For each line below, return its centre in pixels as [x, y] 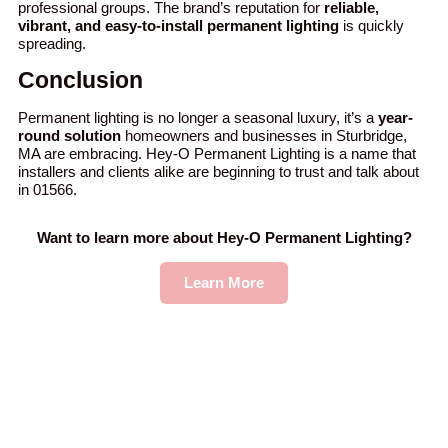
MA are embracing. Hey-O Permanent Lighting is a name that [217, 153]
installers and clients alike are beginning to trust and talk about [218, 171]
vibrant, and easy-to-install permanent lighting [178, 26]
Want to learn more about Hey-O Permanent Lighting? [224, 237]
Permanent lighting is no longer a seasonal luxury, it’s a [198, 117]
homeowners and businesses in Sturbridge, [264, 135]
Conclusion [80, 81]
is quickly [371, 26]
